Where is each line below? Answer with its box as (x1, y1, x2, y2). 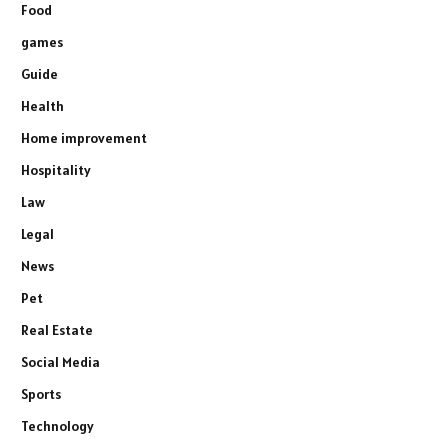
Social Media (21, 353, 100, 372)
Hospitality (21, 161, 91, 180)
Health (21, 97, 64, 116)
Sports (21, 385, 61, 404)
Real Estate (21, 321, 93, 340)
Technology (21, 417, 94, 436)
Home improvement (21, 129, 147, 148)
